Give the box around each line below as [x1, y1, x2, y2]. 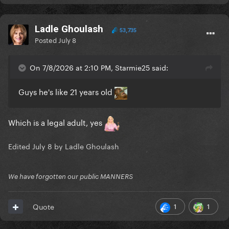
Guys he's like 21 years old [18, 85, 114, 98]
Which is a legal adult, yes [8, 115, 104, 128]
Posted [35, 34, 58, 45]
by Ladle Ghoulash [52, 140, 119, 152]
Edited [8, 140, 32, 152]
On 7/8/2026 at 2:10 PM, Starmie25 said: [30, 61, 168, 73]
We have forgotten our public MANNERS [8, 172, 133, 181]
